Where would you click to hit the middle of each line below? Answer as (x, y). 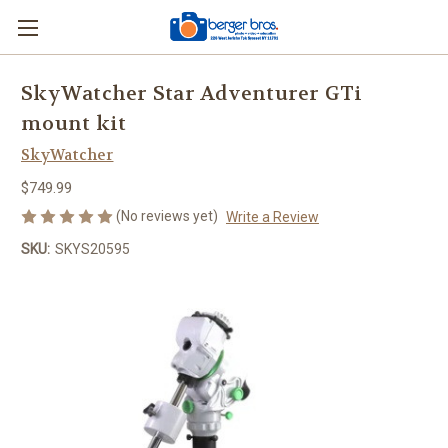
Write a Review (272, 216)
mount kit (74, 124)
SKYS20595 (92, 248)
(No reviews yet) (167, 215)
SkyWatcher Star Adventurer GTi (192, 94)
